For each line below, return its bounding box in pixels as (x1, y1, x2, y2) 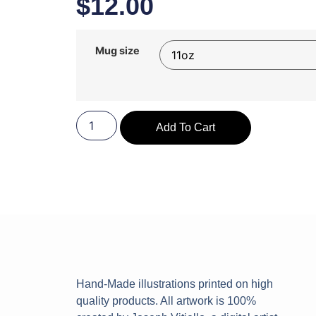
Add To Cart (155, 121, 215, 134)
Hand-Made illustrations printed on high (75, 277, 273, 290)
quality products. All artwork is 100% (75, 294, 256, 307)
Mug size (95, 44, 140, 57)
